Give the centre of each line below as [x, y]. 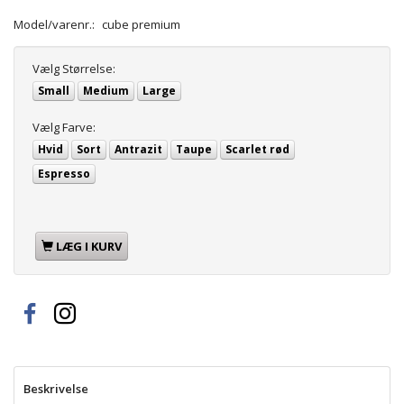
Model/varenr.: [55, 24]
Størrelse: [87, 68]
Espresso [64, 173]
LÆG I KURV [89, 246]
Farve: [78, 127]
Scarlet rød [257, 149]
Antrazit [138, 149]
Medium [106, 90]
